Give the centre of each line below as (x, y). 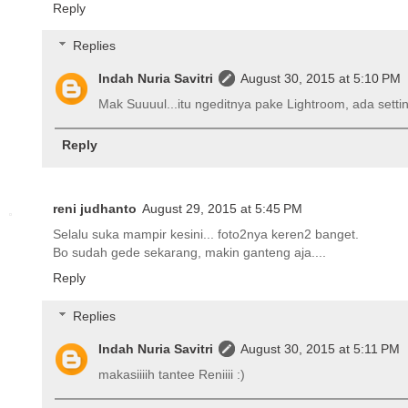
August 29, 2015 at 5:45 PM (222, 209)
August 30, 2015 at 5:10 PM (321, 79)
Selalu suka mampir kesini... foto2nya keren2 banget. (206, 235)
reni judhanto (95, 209)
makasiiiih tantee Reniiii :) (172, 374)
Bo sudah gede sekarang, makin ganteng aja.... (189, 253)
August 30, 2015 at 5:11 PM (321, 348)
